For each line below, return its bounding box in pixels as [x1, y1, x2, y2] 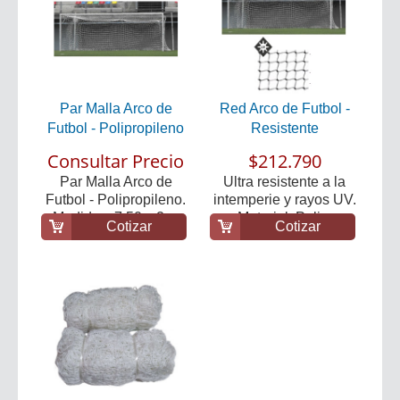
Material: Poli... [237, 209, 331, 225]
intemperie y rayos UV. [212, 191, 356, 207]
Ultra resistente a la [223, 173, 346, 189]
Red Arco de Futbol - [219, 100, 350, 116]
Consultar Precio [47, 148, 184, 173]
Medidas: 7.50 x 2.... [53, 209, 179, 225]
